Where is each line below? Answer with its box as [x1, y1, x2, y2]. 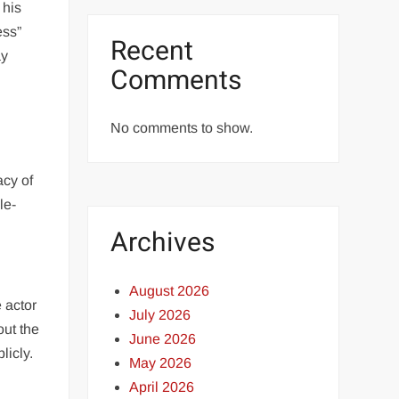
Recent [110, 31, 194, 71]
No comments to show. [110, 120, 254, 135]
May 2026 [129, 354, 192, 370]
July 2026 [129, 306, 191, 322]
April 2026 [129, 379, 195, 395]
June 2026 [129, 330, 197, 346]
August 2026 [129, 282, 210, 298]
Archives [110, 224, 216, 263]
